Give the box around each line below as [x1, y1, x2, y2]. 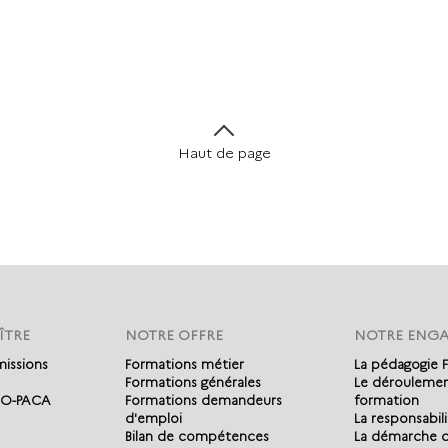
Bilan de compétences [124, 428, 269, 445]
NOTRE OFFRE [124, 326, 223, 345]
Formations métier [124, 356, 244, 373]
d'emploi [124, 410, 182, 427]
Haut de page [177, 144, 271, 163]
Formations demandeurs [124, 392, 282, 409]
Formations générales [124, 374, 261, 391]
